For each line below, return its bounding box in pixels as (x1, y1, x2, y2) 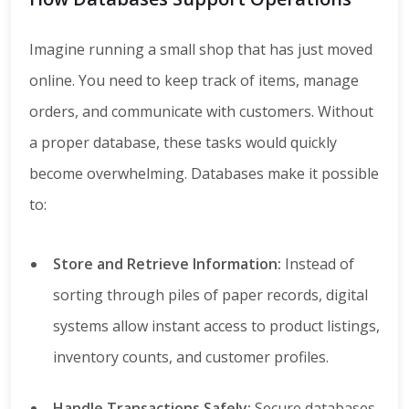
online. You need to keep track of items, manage (29, 70, 359, 91)
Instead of (281, 254, 354, 275)
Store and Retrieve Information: (53, 254, 281, 275)
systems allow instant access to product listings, (53, 316, 380, 337)
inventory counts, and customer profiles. (53, 347, 329, 368)
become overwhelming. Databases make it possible (29, 163, 379, 184)
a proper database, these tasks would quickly (29, 132, 337, 153)
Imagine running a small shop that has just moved (29, 39, 372, 60)
